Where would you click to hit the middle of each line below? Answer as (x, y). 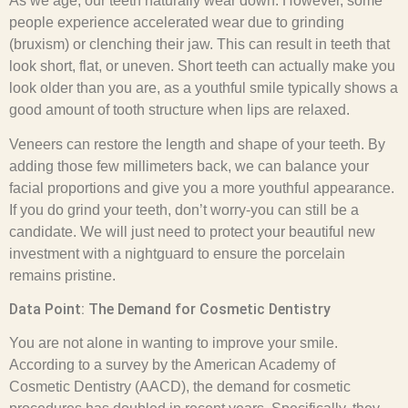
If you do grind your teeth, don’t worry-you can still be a (184, 210)
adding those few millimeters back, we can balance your (189, 167)
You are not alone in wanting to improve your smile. (173, 342)
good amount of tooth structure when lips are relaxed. (179, 109)
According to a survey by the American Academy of (172, 364)
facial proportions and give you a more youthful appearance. (202, 189)
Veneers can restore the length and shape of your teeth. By (197, 145)
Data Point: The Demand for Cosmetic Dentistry (170, 309)
